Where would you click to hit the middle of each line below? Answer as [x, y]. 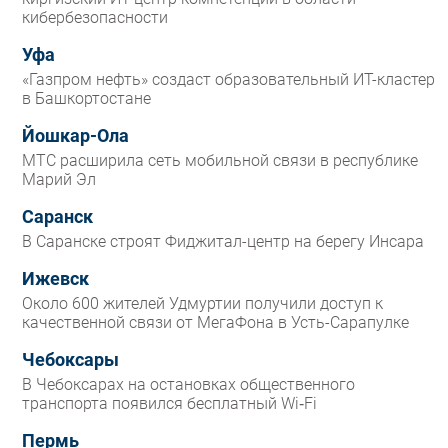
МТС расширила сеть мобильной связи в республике [220, 161]
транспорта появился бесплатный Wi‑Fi [169, 404]
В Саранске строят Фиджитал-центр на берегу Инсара [223, 242]
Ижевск [55, 279]
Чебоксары [70, 360]
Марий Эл [59, 180]
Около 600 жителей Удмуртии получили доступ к [202, 304]
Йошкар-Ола [75, 136]
